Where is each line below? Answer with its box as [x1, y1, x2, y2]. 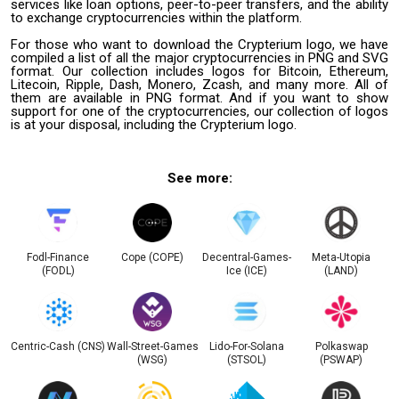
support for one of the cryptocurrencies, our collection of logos [11, 102, 388, 119]
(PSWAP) [320, 353, 362, 366]
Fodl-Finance [27, 250, 89, 264]
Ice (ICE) [226, 264, 267, 277]
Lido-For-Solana [209, 339, 284, 353]
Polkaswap [314, 339, 368, 353]
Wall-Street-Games [106, 339, 199, 353]
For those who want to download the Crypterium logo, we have [11, 36, 388, 53]
